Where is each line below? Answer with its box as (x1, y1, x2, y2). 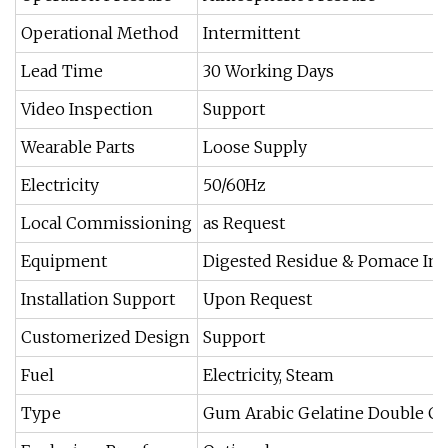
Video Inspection (21, 99, 153, 119)
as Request (203, 213, 285, 233)
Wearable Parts (21, 137, 135, 157)
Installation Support (21, 289, 175, 309)
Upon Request (203, 289, 312, 309)
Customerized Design (21, 327, 190, 347)
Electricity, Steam (203, 365, 334, 385)
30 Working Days (203, 61, 334, 81)
